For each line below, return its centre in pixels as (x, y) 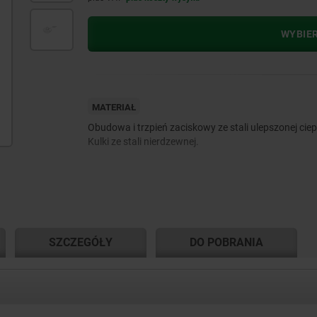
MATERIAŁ (114, 108)
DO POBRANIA (226, 243)
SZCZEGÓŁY (80, 243)
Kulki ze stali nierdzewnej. (143, 142)
